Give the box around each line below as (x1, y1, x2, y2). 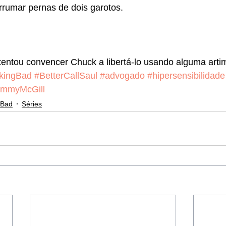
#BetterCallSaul (34, 71, 97, 81)
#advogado (100, 71, 145, 81)
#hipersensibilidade (147, 71, 225, 81)
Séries (22, 99, 42, 108)
